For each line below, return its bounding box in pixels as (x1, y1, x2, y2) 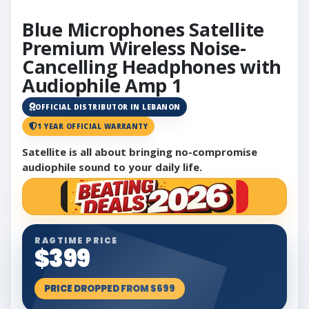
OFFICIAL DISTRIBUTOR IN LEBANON (35, 102, 181, 112)
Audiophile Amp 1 (22, 72, 182, 98)
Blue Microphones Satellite (22, 16, 264, 42)
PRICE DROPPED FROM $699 (44, 282, 175, 296)
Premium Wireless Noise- (22, 34, 246, 61)
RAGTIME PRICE (34, 235, 118, 247)
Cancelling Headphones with (22, 53, 281, 79)
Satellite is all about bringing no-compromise (22, 145, 257, 159)
